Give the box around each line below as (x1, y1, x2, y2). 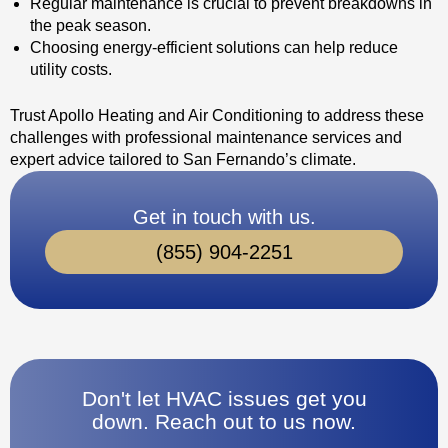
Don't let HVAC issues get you (81, 387, 367, 410)
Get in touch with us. (132, 206, 316, 228)
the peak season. (30, 17, 151, 34)
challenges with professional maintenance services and (10, 129, 402, 146)
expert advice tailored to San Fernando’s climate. (10, 151, 356, 168)
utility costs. (30, 61, 112, 78)
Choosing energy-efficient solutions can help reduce (30, 39, 398, 56)
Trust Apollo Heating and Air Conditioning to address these (10, 107, 424, 124)
